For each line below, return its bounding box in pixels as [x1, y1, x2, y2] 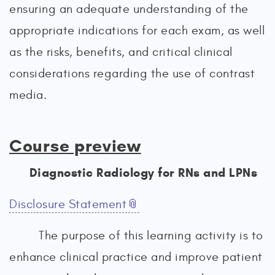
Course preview [9, 135, 141, 157]
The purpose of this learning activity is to [39, 228, 263, 242]
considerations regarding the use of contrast [9, 66, 255, 80]
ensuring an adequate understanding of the [9, 2, 249, 16]
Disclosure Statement [9, 197, 126, 211]
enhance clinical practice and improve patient [9, 250, 263, 264]
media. [9, 88, 47, 102]
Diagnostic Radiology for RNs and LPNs [29, 165, 261, 180]
